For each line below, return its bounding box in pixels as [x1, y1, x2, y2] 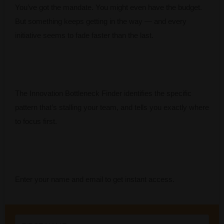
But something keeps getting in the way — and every [15, 17, 186, 26]
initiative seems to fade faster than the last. [15, 31, 153, 40]
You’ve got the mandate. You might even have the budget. [15, 3, 202, 12]
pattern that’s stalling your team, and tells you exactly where [15, 103, 209, 112]
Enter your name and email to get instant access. [15, 175, 174, 184]
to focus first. [15, 117, 57, 126]
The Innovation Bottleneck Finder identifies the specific [15, 89, 191, 98]
